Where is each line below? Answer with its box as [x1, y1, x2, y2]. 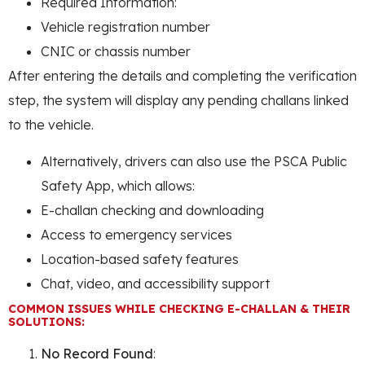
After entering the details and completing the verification [8, 68, 357, 85]
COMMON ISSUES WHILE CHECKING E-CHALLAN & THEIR [8, 301, 350, 316]
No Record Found [41, 345, 153, 362]
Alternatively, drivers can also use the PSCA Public [41, 152, 347, 169]
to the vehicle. [8, 117, 94, 134]
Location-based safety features [41, 250, 239, 267]
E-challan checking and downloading [41, 201, 264, 218]
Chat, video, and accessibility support [41, 275, 270, 292]
